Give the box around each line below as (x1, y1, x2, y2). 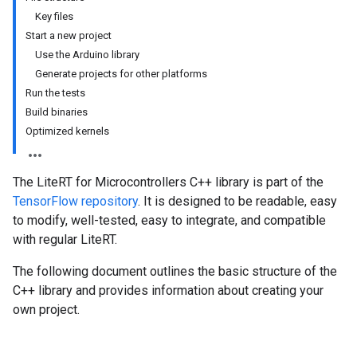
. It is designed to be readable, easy (138, 194, 337, 209)
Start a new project (25, 29, 112, 41)
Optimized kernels (25, 125, 109, 137)
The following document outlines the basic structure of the (13, 264, 337, 279)
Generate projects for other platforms (35, 68, 207, 80)
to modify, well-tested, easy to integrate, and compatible (13, 213, 326, 228)
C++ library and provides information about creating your (13, 283, 324, 298)
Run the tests (25, 87, 85, 99)
